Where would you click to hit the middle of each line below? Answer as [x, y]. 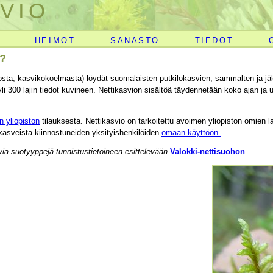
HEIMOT [55, 40]
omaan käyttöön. [191, 132]
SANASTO [135, 40]
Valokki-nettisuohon [207, 152]
